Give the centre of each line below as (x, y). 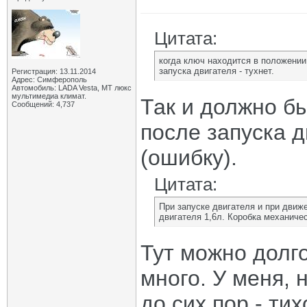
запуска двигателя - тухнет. (217, 71)
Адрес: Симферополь (49, 79)
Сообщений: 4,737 (43, 104)
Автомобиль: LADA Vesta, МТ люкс (72, 88)
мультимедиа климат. (49, 96)
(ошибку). (189, 158)
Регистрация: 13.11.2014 (54, 71)
